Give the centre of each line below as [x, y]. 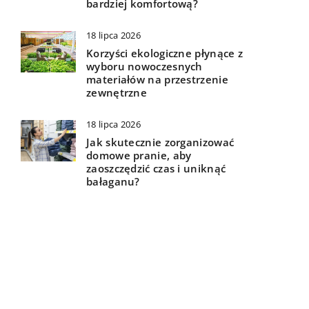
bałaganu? [113, 182]
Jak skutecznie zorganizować [160, 142]
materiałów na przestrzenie [157, 80]
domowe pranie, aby [139, 156]
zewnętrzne [117, 93]
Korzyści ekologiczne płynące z [165, 53]
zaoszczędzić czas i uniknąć [156, 169]
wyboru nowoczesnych [144, 67]
